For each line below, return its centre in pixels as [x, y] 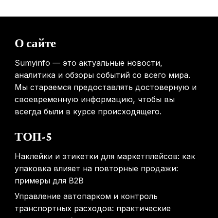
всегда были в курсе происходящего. [88, 111]
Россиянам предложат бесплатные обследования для [98, 35]
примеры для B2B [49, 181]
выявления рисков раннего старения [74, 44]
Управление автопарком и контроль [86, 196]
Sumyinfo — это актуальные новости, [89, 63]
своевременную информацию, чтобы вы [95, 99]
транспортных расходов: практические [93, 208]
